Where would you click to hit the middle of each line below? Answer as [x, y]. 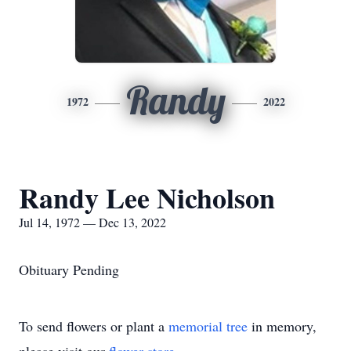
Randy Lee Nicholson [147, 197]
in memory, [282, 326]
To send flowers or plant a [94, 326]
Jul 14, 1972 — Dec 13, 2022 [92, 222]
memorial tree [208, 326]
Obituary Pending [69, 270]
